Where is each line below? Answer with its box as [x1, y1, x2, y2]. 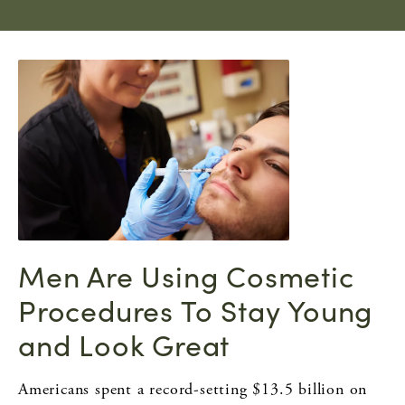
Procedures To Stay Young [18, 289, 373, 330]
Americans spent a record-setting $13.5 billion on [18, 378, 368, 400]
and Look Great [18, 324, 231, 364]
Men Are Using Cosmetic [18, 255, 354, 296]
